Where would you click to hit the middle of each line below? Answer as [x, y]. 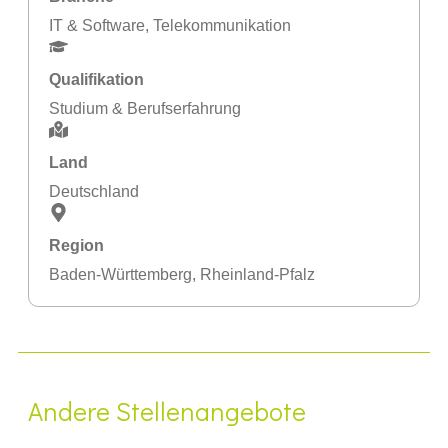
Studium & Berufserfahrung [145, 109]
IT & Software [97, 26]
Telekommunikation [222, 26]
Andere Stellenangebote [167, 411]
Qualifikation [96, 80]
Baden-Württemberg [120, 275]
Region [76, 246]
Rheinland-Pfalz [257, 275]
